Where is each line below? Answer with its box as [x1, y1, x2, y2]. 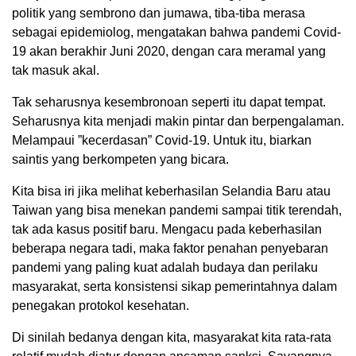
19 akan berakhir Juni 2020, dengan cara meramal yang [12, 44, 326, 59]
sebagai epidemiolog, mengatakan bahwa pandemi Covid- [12, 25, 341, 40]
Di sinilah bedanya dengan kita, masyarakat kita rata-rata [12, 331, 331, 345]
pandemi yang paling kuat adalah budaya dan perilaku [12, 261, 318, 275]
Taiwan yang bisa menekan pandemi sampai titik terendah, [12, 203, 342, 218]
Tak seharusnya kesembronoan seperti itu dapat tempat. [12, 95, 326, 110]
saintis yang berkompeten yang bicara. [12, 153, 229, 167]
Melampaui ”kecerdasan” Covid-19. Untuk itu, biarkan [12, 133, 311, 148]
